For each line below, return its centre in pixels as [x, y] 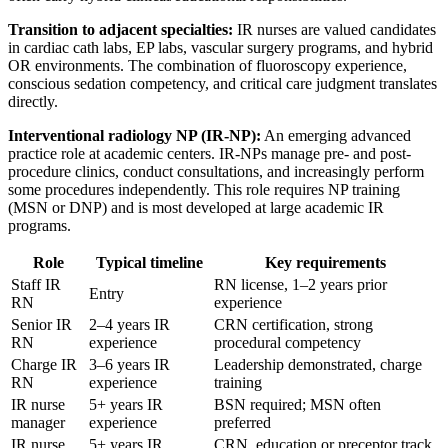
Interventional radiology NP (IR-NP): [134, 135]
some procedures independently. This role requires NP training [204, 189]
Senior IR [41, 324]
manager [38, 422]
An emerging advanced [336, 135]
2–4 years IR [129, 324]
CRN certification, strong [293, 324]
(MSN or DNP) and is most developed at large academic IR [196, 207]
